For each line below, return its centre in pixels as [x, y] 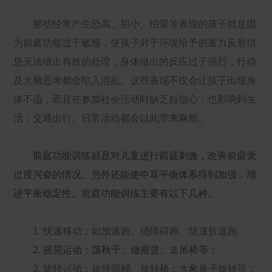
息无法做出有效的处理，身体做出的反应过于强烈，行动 [135, 62]
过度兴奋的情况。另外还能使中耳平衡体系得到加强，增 [135, 175]
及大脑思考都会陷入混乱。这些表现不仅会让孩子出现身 [135, 81]
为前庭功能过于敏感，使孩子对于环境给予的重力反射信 [135, 43]
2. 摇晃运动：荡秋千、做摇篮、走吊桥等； [116, 250]
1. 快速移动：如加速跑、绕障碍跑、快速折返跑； [131, 231]
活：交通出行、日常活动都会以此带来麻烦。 [111, 118]
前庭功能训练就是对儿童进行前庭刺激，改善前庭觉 [135, 156]
